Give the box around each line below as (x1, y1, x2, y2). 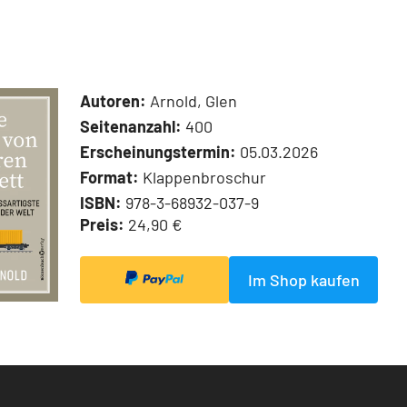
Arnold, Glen (146, 90, 237, 111)
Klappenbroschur (139, 166, 266, 187)
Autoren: (80, 90, 146, 111)
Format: (80, 166, 139, 187)
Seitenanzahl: (80, 115, 182, 136)
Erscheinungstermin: (80, 141, 236, 162)
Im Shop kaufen (247, 269, 360, 290)
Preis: (80, 213, 124, 234)
